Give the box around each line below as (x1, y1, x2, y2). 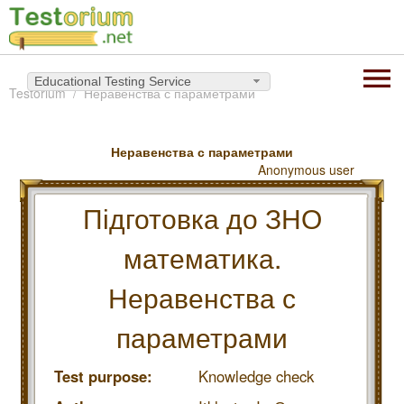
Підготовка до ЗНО (82, 197, 322, 237)
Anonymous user (258, 161, 354, 179)
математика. (123, 237, 281, 277)
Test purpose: (54, 365, 152, 387)
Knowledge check (198, 365, 314, 387)
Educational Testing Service (34, 74, 191, 89)
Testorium (9, 84, 66, 102)
